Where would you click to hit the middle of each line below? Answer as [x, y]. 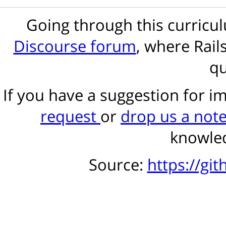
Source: [118, 165]
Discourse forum [75, 46]
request [70, 116]
